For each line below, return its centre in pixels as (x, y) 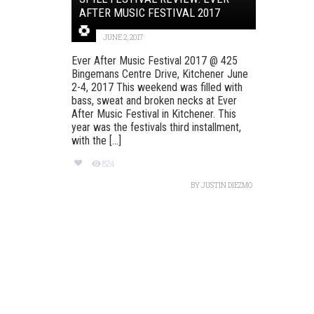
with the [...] (96, 140)
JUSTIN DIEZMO (226, 185)
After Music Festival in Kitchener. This (154, 114)
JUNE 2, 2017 (123, 37)
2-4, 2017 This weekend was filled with (157, 87)
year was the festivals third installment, (156, 127)
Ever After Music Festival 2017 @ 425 (155, 60)
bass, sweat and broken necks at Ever (154, 100)
